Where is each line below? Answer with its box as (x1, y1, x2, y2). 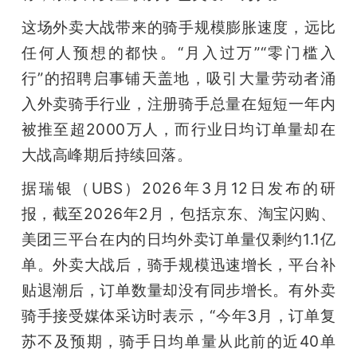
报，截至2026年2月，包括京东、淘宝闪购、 (21, 203, 336, 223)
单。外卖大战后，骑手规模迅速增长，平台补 (21, 254, 336, 274)
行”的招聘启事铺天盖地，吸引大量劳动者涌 (21, 68, 336, 88)
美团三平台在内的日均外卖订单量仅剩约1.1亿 (21, 229, 336, 249)
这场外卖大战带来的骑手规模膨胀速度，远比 (21, 17, 336, 37)
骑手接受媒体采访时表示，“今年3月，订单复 (21, 305, 336, 325)
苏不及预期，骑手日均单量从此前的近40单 (21, 331, 336, 351)
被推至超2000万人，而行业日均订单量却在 (21, 119, 336, 139)
